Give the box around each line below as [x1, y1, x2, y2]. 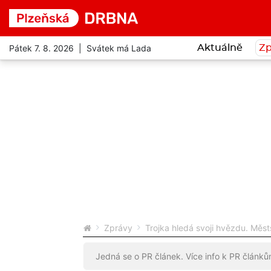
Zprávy [104, 223, 132, 233]
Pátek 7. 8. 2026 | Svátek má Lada [9, 42, 151, 53]
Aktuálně [197, 43, 243, 53]
